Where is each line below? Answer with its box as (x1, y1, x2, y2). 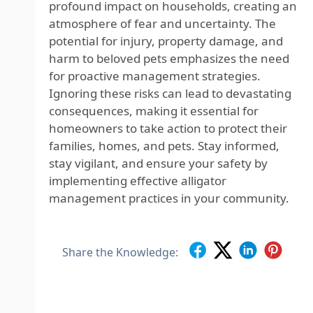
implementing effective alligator (49, 173, 226, 189)
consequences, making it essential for (49, 103, 259, 119)
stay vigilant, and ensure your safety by (49, 155, 268, 171)
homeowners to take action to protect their (49, 120, 287, 136)
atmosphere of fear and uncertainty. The (49, 15, 276, 31)
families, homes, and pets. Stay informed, (49, 138, 279, 154)
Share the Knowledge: (61, 244, 178, 260)
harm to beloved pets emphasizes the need (49, 50, 289, 66)
